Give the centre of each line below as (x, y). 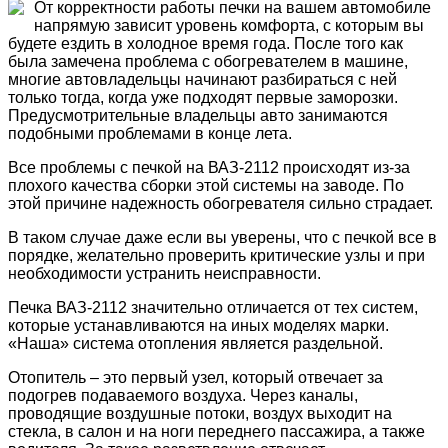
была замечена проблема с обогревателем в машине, (208, 61)
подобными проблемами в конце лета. (150, 133)
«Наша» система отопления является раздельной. (195, 343)
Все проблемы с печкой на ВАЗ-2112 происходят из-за (209, 167)
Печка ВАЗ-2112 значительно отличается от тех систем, (213, 307)
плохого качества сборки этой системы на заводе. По (206, 185)
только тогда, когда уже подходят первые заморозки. (203, 97)
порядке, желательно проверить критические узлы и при (216, 255)
